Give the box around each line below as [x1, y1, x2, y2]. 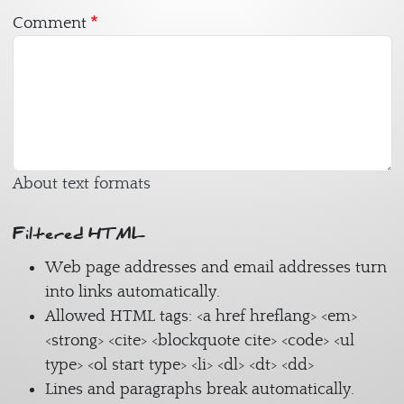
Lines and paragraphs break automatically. [44, 379, 354, 399]
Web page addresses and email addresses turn [44, 257, 387, 277]
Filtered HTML [12, 218, 145, 247]
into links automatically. [44, 281, 220, 301]
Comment [12, 14, 87, 33]
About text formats [12, 173, 151, 193]
